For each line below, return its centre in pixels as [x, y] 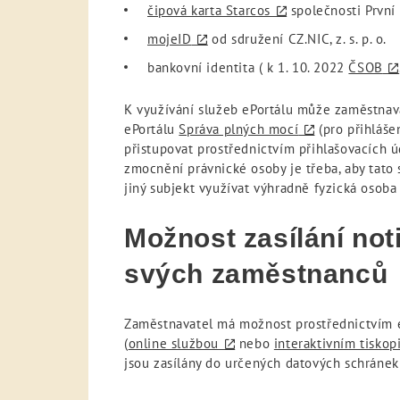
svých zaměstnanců [256, 274]
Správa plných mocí [239, 129]
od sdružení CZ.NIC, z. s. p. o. [297, 39]
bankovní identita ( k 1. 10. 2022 [248, 68]
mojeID [170, 39]
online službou [174, 344]
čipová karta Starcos [209, 11]
